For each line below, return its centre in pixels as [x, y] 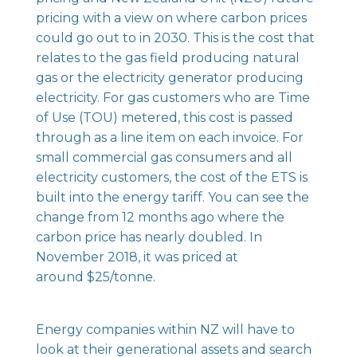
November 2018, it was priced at [137, 257]
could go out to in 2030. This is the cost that [175, 37]
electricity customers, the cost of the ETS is [171, 177]
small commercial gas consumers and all [164, 157]
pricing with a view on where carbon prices [171, 18]
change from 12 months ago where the [160, 217]
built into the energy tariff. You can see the [172, 197]
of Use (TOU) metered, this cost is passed [164, 117]
